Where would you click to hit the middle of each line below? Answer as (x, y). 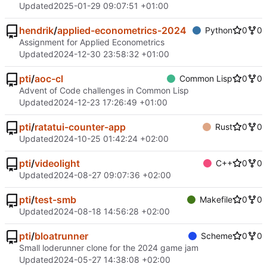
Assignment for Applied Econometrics (92, 42)
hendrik (36, 31)
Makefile (216, 200)
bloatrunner (61, 236)
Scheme (217, 236)
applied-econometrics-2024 (122, 31)
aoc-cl (49, 79)
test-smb (55, 200)
